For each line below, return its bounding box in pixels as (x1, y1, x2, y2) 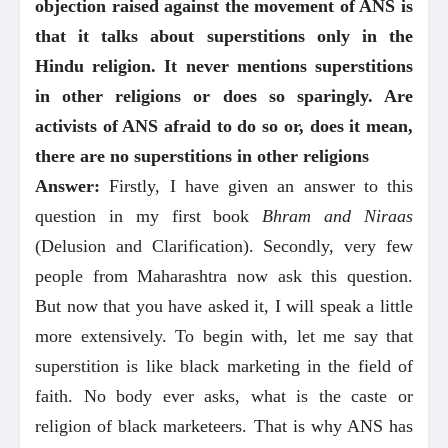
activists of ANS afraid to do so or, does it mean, (35, 115, 413, 136)
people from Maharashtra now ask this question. (35, 265, 413, 286)
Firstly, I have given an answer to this (109, 175, 413, 196)
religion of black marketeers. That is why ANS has (35, 415, 413, 436)
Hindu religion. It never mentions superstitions (35, 55, 413, 76)
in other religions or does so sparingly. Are (35, 85, 413, 106)
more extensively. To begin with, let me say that (35, 325, 413, 346)
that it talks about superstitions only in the (35, 25, 413, 46)
